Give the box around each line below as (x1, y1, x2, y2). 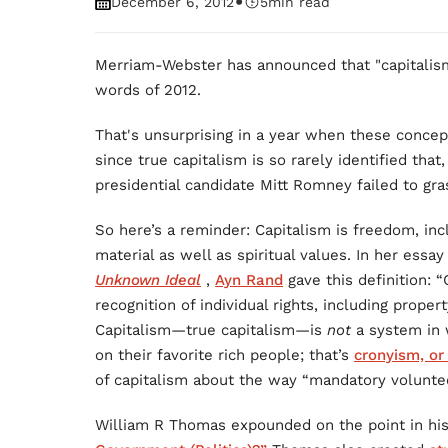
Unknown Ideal (95, 271, 202, 289)
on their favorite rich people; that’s (95, 346, 355, 364)
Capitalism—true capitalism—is (95, 321, 328, 339)
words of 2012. (95, 81, 202, 99)
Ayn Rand (215, 271, 284, 289)
